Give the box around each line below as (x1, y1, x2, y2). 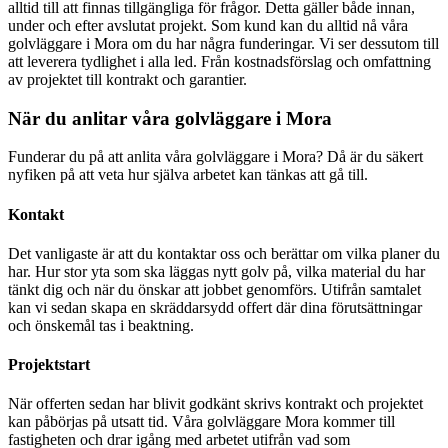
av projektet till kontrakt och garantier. (8, 70, 247, 88)
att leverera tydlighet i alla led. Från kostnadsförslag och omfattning (8, 52, 431, 70)
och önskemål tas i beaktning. (8, 316, 194, 334)
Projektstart (8, 356, 90, 374)
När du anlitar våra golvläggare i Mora (8, 107, 332, 129)
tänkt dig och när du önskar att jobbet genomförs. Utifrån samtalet (8, 280, 421, 298)
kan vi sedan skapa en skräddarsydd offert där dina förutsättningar (8, 298, 422, 316)
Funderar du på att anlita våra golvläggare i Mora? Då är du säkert (8, 148, 423, 166)
